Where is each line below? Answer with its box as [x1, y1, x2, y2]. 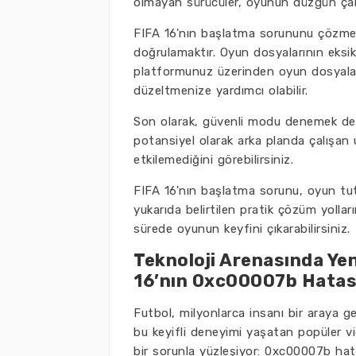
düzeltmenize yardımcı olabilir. [133, 83, 308, 98]
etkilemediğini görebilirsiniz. [133, 153, 293, 167]
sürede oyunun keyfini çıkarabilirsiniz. [133, 222, 350, 236]
